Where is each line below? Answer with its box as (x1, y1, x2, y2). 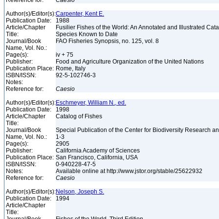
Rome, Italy (56, 65, 87, 72)
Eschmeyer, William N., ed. (56, 99, 126, 106)
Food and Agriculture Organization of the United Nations (56, 58, 205, 65)
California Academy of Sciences (56, 147, 141, 154)
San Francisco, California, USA (56, 154, 139, 161)
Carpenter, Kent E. (56, 10, 104, 17)
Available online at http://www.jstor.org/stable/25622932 (56, 168, 204, 175)
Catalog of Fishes (56, 113, 104, 120)
